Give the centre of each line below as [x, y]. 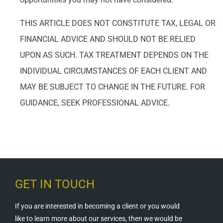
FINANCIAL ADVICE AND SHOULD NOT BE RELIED [108, 39]
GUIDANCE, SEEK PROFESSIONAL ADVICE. [95, 103]
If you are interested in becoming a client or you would [97, 206]
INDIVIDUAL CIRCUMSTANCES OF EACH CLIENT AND [113, 71]
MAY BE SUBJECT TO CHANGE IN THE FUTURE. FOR [112, 87]
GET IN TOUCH [55, 184]
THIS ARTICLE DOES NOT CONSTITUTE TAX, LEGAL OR [118, 23]
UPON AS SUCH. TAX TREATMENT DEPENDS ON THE [114, 55]
